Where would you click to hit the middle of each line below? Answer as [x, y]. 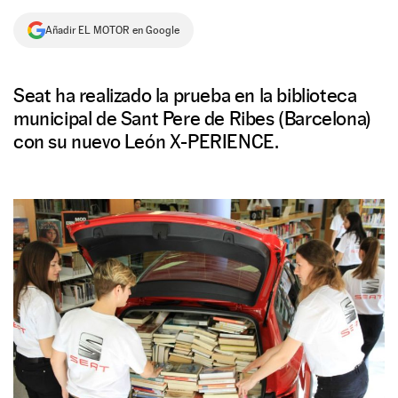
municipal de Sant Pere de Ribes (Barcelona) [192, 118]
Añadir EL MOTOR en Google [112, 30]
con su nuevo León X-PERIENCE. [146, 141]
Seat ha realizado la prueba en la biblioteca [185, 95]
